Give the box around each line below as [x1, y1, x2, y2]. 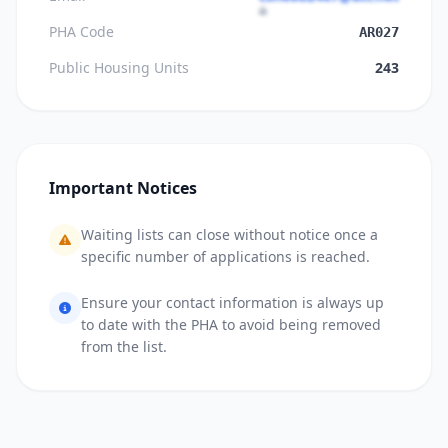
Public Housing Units [49, 58, 189, 77]
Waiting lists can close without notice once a [81, 225, 378, 244]
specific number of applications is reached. [81, 247, 370, 266]
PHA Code [49, 22, 114, 41]
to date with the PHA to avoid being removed [81, 315, 381, 334]
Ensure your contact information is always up [81, 293, 384, 312]
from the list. [81, 337, 167, 356]
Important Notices [49, 177, 197, 199]
